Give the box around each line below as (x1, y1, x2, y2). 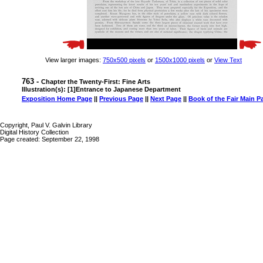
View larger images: (45, 56, 103, 63)
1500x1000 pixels (155, 56, 205, 63)
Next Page (150, 95, 181, 102)
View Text (214, 56, 242, 63)
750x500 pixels (103, 56, 146, 63)
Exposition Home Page (22, 95, 92, 102)
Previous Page (99, 95, 143, 102)
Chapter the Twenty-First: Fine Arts (41, 78, 150, 85)
